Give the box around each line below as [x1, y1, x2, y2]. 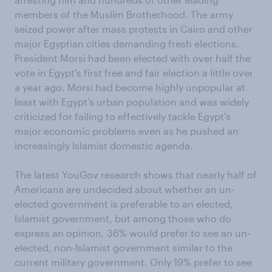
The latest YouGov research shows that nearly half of [15, 169, 257, 180]
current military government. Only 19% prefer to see [15, 256, 252, 268]
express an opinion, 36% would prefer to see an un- [15, 227, 250, 239]
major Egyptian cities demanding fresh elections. [15, 38, 239, 49]
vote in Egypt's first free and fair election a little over [15, 67, 253, 78]
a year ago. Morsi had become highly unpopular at [15, 81, 245, 93]
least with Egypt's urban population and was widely [15, 96, 249, 107]
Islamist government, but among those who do [15, 212, 231, 224]
